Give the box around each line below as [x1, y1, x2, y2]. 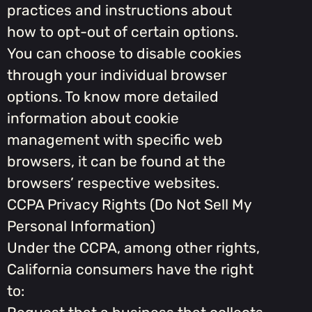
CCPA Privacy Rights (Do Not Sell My [7, 196, 251, 214]
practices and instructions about [7, 1, 232, 19]
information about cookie [7, 109, 179, 127]
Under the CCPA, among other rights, [7, 239, 260, 257]
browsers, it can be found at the [7, 153, 226, 171]
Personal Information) [7, 217, 155, 235]
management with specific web [7, 131, 223, 149]
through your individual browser [7, 66, 227, 84]
